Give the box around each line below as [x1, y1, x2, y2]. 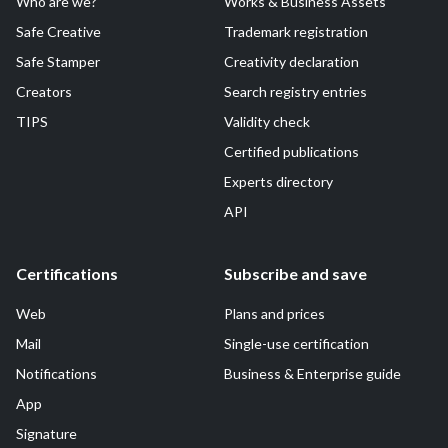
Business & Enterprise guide [224, 365, 401, 382]
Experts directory [224, 173, 333, 190]
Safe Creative [16, 23, 101, 40]
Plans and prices [224, 305, 325, 322]
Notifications [16, 365, 97, 382]
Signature [16, 425, 77, 442]
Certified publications [224, 143, 359, 160]
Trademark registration [224, 23, 368, 40]
